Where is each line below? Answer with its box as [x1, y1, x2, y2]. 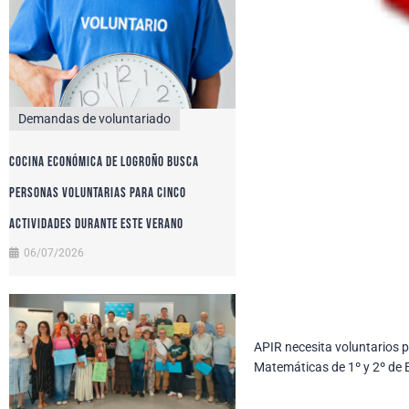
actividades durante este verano [9, 215, 184, 233]
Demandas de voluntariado [18, 110, 171, 126]
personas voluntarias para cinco [9, 184, 186, 202]
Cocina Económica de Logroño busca [9, 152, 199, 171]
